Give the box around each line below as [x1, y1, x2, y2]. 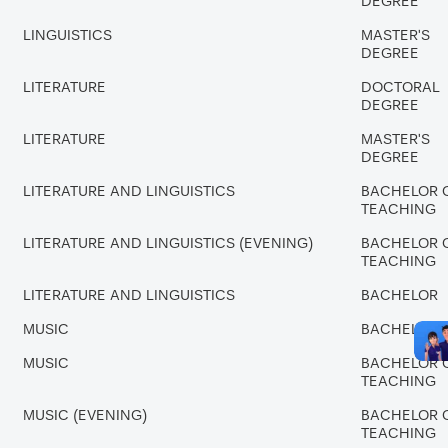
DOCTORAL [361, 81, 440, 94]
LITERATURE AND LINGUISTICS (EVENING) [23, 237, 313, 250]
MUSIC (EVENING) [23, 409, 147, 422]
